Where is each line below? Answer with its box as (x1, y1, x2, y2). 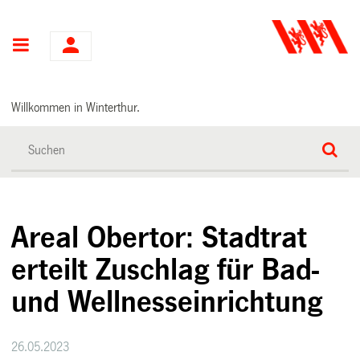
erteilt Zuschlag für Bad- (11, 253, 320, 286)
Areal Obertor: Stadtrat (11, 221, 308, 254)
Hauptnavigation (30, 37, 153, 55)
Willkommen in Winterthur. (11, 100, 141, 114)
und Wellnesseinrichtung (11, 285, 323, 318)
